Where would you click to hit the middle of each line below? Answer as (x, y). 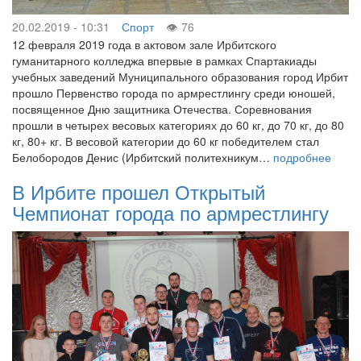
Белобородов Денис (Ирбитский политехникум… (143, 157)
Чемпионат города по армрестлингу (170, 212)
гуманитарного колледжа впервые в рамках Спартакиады (164, 60)
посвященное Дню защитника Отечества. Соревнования (162, 108)
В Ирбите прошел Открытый (139, 191)
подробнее (302, 157)
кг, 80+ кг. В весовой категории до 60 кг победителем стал (166, 141)
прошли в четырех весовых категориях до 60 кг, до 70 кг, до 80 (178, 124)
